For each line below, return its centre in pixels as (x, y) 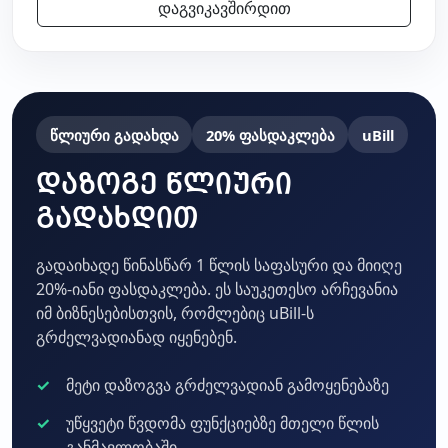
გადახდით (117, 219)
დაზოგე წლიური (164, 185)
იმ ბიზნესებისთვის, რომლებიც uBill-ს (175, 312)
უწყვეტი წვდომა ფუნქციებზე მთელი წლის (223, 423)
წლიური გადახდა (114, 134)
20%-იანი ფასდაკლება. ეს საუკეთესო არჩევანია (217, 288)
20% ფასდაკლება (270, 134)
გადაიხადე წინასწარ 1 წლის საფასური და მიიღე (219, 264)
